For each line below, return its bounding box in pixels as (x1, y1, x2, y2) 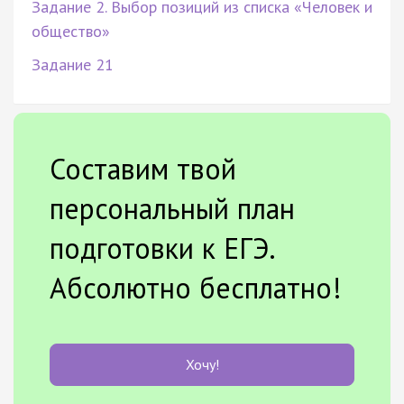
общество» (32, 20, 110, 41)
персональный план (50, 188, 295, 227)
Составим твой (50, 149, 236, 188)
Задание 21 (32, 53, 114, 75)
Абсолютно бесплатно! (50, 268, 342, 307)
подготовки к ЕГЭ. (50, 228, 274, 267)
